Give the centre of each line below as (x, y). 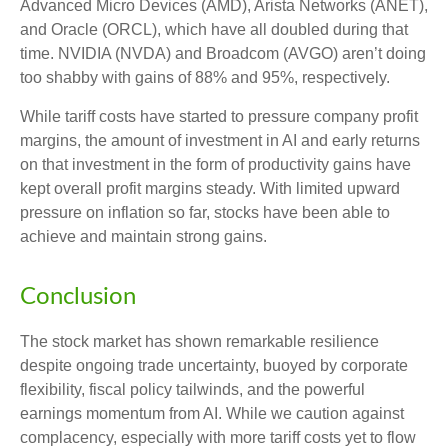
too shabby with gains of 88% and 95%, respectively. (205, 77)
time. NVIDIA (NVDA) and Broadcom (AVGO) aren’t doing (223, 53)
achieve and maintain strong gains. (143, 236)
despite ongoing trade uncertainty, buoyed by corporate (214, 365)
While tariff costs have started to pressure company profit (219, 116)
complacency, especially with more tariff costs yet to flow (218, 437)
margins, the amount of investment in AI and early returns (220, 140)
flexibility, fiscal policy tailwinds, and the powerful (192, 389)
